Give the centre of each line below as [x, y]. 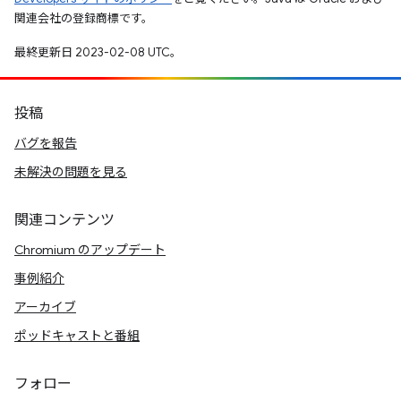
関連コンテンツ [64, 220]
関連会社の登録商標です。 [84, 18]
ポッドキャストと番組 [77, 336]
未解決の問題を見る [71, 172]
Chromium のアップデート [90, 250]
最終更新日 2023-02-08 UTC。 [98, 52]
